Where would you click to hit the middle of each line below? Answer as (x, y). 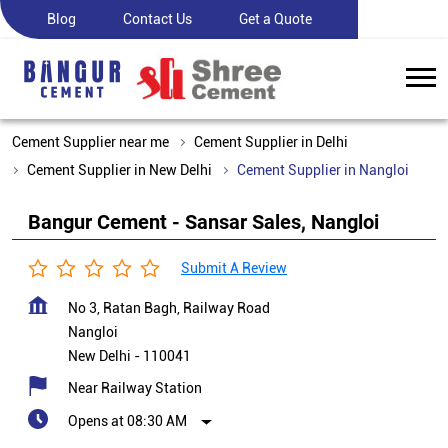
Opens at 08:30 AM (127, 421)
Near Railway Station (135, 388)
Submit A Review (234, 268)
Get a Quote (275, 19)
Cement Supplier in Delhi (271, 142)
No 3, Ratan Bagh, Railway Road (169, 308)
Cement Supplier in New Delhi (119, 170)
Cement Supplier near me (90, 142)
